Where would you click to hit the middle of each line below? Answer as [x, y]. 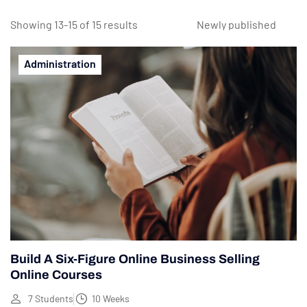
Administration [60, 64]
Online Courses [56, 274]
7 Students [51, 298]
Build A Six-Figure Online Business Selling [135, 259]
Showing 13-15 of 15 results [74, 25]
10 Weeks [111, 298]
